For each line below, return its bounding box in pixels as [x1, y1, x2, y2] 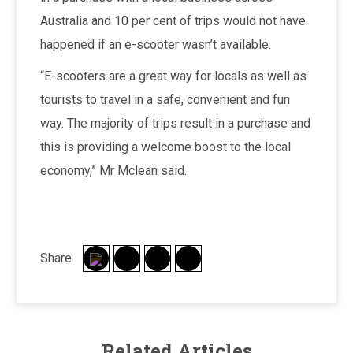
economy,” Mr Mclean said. [39, 162, 187, 178]
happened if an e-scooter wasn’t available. [39, 36, 271, 52]
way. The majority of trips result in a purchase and [39, 115, 310, 131]
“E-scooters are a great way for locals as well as [39, 68, 307, 84]
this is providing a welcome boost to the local [39, 139, 291, 154]
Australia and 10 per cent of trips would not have [39, 13, 306, 28]
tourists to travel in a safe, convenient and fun [39, 91, 290, 107]
